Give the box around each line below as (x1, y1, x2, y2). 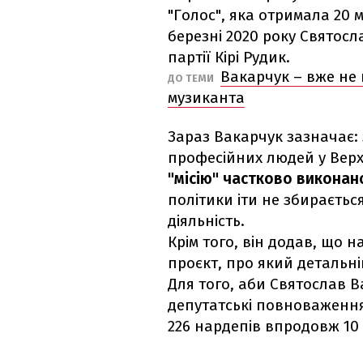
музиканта (168, 88, 245, 108)
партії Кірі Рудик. (168, 48, 290, 67)
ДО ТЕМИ (168, 72, 216, 85)
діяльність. (168, 211, 245, 231)
